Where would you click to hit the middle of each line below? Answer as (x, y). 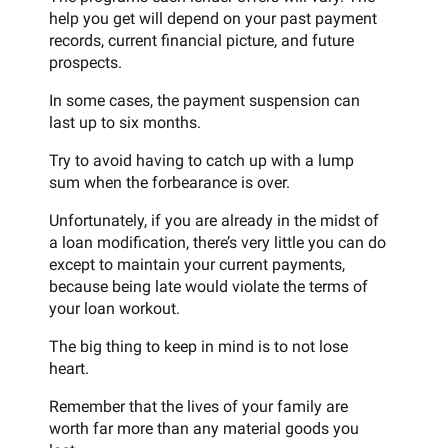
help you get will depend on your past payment (213, 18)
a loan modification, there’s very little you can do (217, 242)
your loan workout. (114, 308)
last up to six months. (125, 122)
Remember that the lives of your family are (198, 406)
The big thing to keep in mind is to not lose (198, 346)
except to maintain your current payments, (197, 264)
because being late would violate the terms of (208, 286)
